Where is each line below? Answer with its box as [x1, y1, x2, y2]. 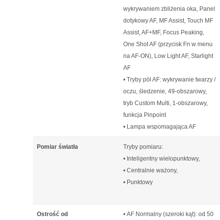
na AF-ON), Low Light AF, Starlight [123, 53, 213, 59]
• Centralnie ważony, [123, 167, 178, 174]
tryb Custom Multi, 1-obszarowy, [123, 100, 208, 107]
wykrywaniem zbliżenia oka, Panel [123, 5, 215, 12]
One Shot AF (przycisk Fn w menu [123, 41, 213, 48]
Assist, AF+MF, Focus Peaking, [123, 29, 204, 36]
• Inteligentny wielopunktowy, [123, 155, 200, 162]
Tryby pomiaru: [123, 143, 163, 150]
